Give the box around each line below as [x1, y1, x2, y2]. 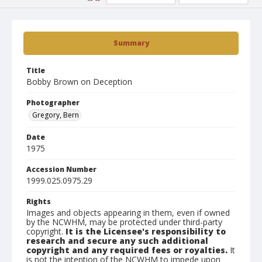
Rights [26, 196, 51, 206]
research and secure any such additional [26, 235, 208, 246]
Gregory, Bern [32, 110, 79, 120]
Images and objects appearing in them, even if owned [26, 207, 230, 218]
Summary [113, 38, 149, 48]
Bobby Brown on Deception [26, 76, 132, 87]
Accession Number [26, 164, 96, 174]
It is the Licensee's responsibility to [65, 226, 226, 237]
